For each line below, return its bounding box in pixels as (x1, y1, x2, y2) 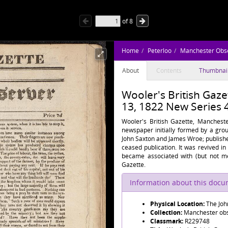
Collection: (150, 208, 184, 217)
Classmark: (150, 217, 185, 225)
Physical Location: (150, 199, 206, 208)
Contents (156, 66, 182, 75)
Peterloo (148, 46, 172, 55)
